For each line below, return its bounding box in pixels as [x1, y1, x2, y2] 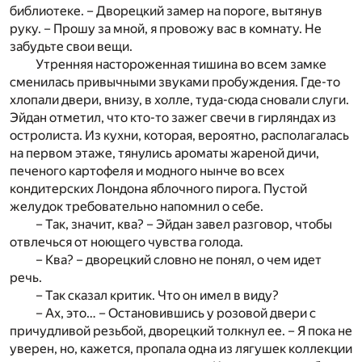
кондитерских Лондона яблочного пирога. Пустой [10, 180, 307, 196]
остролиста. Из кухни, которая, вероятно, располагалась [10, 127, 349, 143]
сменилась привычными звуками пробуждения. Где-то [10, 74, 340, 90]
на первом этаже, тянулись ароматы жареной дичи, [10, 145, 319, 161]
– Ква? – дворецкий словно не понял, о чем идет [36, 251, 322, 267]
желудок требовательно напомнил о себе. [10, 198, 263, 214]
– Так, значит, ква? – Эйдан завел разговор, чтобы [36, 216, 332, 232]
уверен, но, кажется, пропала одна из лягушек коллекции [10, 340, 352, 356]
